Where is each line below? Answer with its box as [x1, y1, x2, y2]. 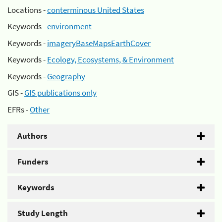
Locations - [7, 4, 47, 15]
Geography [47, 70, 85, 82]
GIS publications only [24, 87, 97, 98]
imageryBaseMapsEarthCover [47, 37, 151, 49]
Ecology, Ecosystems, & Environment [47, 54, 174, 65]
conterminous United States [47, 4, 144, 15]
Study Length [17, 207, 68, 219]
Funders [17, 156, 49, 167]
